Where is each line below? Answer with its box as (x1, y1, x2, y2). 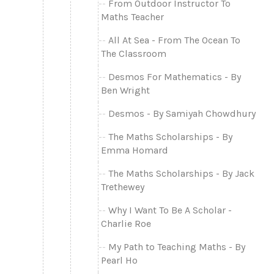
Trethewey (101, 180, 144, 193)
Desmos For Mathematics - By (108, 70, 241, 83)
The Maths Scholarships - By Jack (108, 167, 254, 179)
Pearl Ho (101, 254, 138, 266)
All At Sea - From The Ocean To (108, 34, 240, 46)
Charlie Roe (101, 217, 151, 229)
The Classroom (101, 47, 166, 59)
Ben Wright (101, 84, 150, 96)
